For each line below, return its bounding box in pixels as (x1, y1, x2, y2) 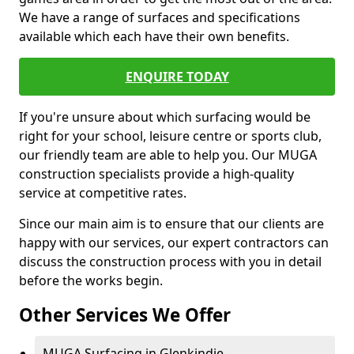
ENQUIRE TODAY (125, 68, 229, 85)
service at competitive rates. (19, 184, 186, 201)
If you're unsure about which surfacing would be (19, 108, 311, 126)
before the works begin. (19, 272, 163, 289)
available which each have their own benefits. (19, 28, 289, 45)
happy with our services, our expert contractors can (19, 234, 329, 251)
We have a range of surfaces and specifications (19, 9, 300, 26)
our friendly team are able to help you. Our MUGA (19, 146, 317, 164)
